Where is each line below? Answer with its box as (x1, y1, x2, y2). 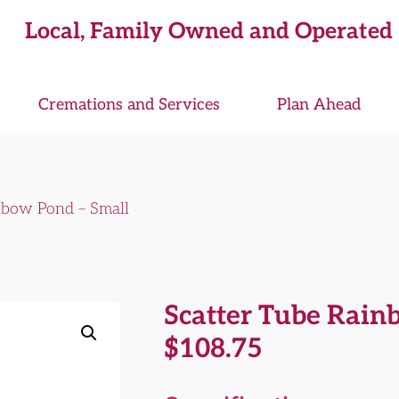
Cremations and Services (37, 95, 220, 114)
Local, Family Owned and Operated (24, 18, 393, 45)
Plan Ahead (276, 95, 361, 114)
